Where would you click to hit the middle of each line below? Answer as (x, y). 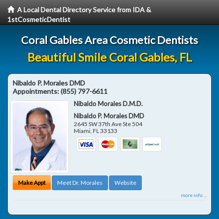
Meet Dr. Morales (80, 182)
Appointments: (37, 91)
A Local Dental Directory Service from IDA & (84, 10)
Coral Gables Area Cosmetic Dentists (109, 40)
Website (125, 182)
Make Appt (32, 182)
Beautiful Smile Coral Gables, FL (109, 57)
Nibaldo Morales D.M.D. (109, 104)
